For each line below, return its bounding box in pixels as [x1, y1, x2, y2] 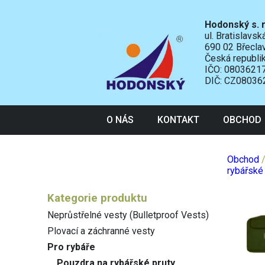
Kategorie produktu [47, 192, 147, 205]
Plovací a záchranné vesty [47, 225, 155, 237]
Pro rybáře [47, 241, 95, 253]
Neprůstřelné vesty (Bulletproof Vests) [47, 209, 209, 221]
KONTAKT [157, 114, 199, 125]
